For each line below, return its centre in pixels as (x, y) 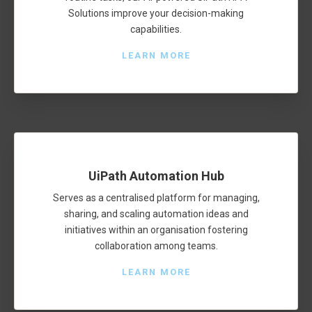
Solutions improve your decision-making (156, 13)
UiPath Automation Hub (156, 176)
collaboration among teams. (156, 245)
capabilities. (156, 29)
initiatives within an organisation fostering (156, 229)
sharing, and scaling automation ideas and (156, 213)
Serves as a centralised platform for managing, (156, 197)
